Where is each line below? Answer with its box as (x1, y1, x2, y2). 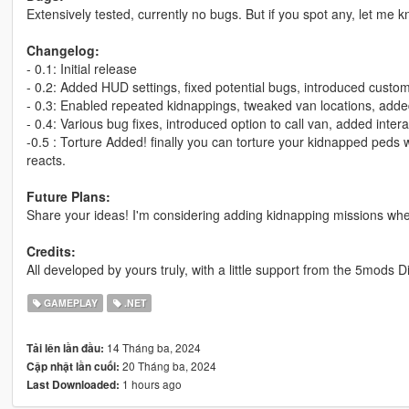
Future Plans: (26, 186, 110, 205)
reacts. (26, 150, 66, 169)
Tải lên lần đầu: (26, 340, 104, 356)
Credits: (26, 241, 76, 260)
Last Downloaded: (26, 376, 120, 393)
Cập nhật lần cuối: (26, 358, 120, 374)
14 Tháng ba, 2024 (103, 339, 201, 355)
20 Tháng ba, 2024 (119, 357, 216, 373)
